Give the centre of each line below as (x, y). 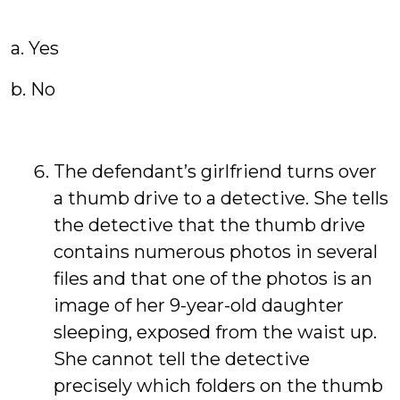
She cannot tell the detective (182, 359)
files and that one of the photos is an (213, 279)
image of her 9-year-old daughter (199, 305)
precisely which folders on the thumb (218, 386)
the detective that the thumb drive (209, 225)
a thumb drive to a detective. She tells (221, 198)
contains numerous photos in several (216, 252)
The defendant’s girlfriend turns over (215, 171)
